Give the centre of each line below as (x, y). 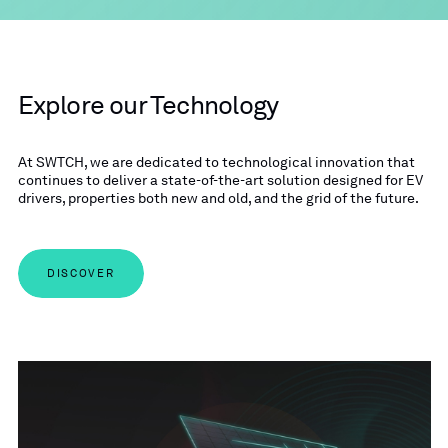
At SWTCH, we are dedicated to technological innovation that (216, 161)
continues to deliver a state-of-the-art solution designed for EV (220, 179)
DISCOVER (80, 273)
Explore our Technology (148, 104)
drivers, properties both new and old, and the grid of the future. (218, 197)
